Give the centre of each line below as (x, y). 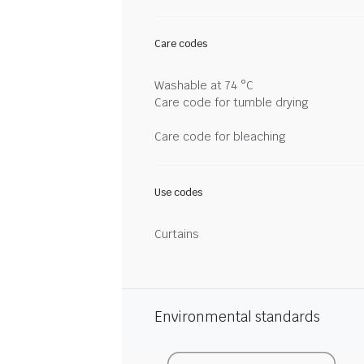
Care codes (181, 44)
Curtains (177, 234)
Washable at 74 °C (204, 85)
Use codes (178, 193)
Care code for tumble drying (232, 102)
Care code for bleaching (220, 136)
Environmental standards (237, 317)
